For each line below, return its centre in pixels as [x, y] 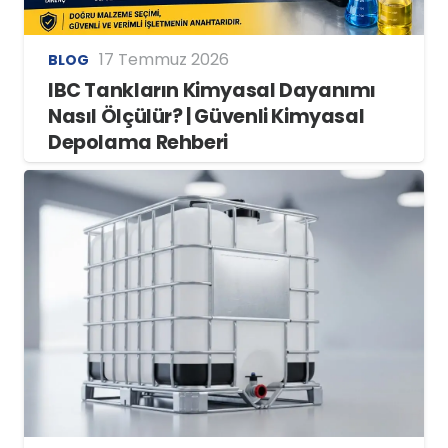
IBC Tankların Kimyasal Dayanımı [212, 91]
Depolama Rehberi [138, 143]
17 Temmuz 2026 [163, 60]
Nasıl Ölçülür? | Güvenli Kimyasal [206, 117]
